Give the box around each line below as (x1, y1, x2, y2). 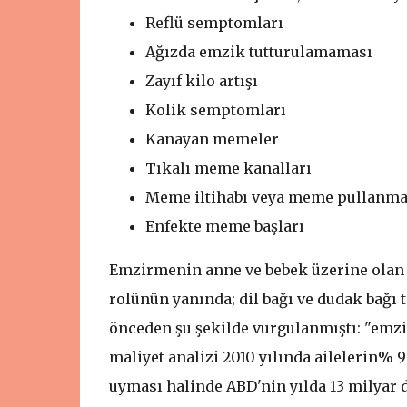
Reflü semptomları (144, 14, 283, 32)
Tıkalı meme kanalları (144, 159, 312, 177)
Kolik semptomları (144, 101, 286, 119)
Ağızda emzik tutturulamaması (144, 43, 372, 61)
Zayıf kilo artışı (144, 72, 258, 90)
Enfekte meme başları (144, 217, 304, 235)
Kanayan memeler (144, 130, 279, 148)
